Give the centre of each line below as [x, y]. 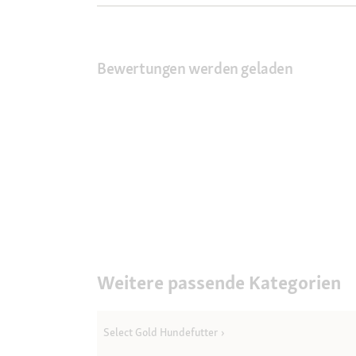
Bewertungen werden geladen [195, 69]
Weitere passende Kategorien [219, 283]
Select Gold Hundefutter [161, 333]
